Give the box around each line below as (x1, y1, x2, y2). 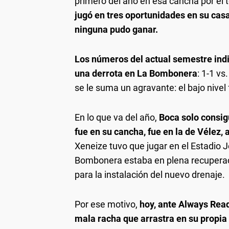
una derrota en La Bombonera (75, 67, 197, 79)
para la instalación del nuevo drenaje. (75, 169, 225, 180)
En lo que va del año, (75, 111, 159, 123)
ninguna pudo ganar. (75, 24, 158, 35)
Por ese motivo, (75, 198, 140, 210)
